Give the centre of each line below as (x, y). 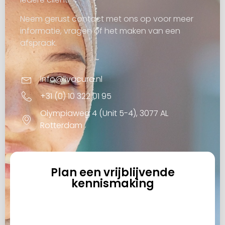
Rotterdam (61, 125)
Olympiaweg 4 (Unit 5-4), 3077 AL (104, 113)
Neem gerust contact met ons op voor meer (107, 19)
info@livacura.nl (71, 79)
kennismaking (113, 183)
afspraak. (38, 43)
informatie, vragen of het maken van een (100, 31)
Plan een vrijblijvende (113, 172)
